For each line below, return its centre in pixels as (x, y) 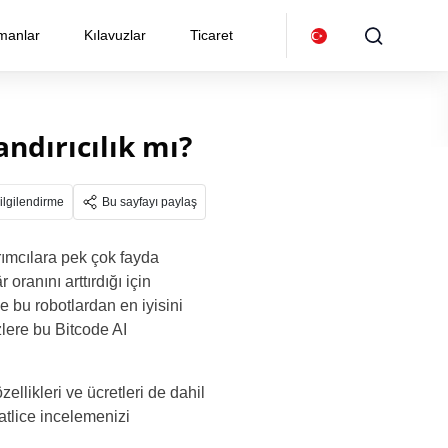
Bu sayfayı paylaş (149, 202)
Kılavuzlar (115, 35)
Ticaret (211, 35)
